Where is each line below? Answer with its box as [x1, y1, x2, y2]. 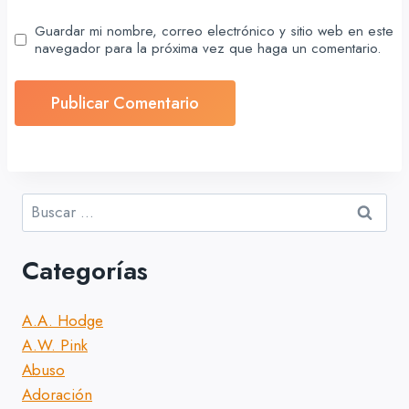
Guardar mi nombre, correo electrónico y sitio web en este [35, 20, 394, 41]
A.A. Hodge [22, 309, 103, 332]
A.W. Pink [22, 334, 88, 357]
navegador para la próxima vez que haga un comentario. [35, 37, 382, 58]
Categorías [22, 251, 148, 289]
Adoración [22, 383, 92, 406]
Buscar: [21, 193, 70, 215]
